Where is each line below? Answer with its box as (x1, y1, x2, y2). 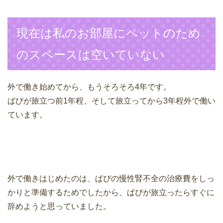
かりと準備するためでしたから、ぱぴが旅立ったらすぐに (7, 188, 215, 197)
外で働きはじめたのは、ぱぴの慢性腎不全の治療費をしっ (7, 174, 215, 183)
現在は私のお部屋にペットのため (16, 26, 201, 40)
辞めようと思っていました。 (7, 202, 111, 211)
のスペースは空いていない (16, 48, 165, 62)
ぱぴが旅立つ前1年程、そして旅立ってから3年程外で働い (7, 97, 216, 106)
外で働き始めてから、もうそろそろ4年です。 (7, 83, 171, 92)
